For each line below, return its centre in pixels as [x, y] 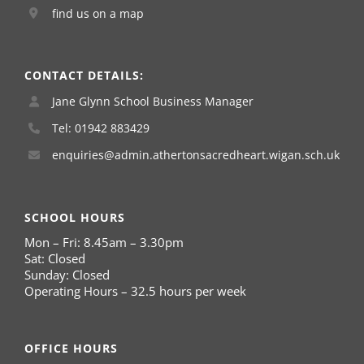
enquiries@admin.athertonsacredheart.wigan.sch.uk [195, 154]
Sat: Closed [55, 258]
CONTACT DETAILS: [84, 76]
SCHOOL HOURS [75, 217]
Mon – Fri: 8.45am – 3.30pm [104, 242]
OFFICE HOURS [71, 348]
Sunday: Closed [67, 274]
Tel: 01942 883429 [100, 128]
